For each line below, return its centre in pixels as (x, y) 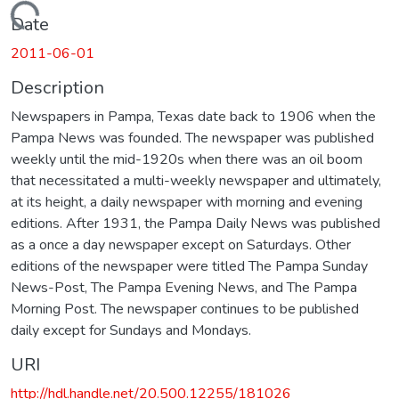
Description (57, 87)
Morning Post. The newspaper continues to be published (185, 309)
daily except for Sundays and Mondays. (131, 330)
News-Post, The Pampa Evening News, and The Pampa (184, 287)
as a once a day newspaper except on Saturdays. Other (181, 244)
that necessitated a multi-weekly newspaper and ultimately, (196, 180)
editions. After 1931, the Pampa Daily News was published (195, 223)
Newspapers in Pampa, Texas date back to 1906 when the (193, 116)
